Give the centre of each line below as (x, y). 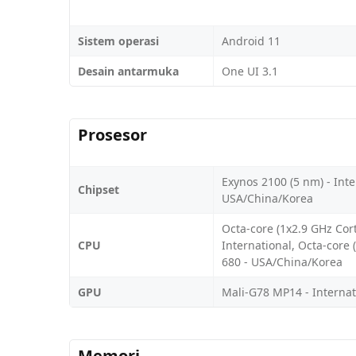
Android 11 (251, 41)
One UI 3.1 (250, 71)
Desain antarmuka (128, 71)
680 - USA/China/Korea (282, 261)
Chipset (99, 189)
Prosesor (112, 134)
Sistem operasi (118, 41)
